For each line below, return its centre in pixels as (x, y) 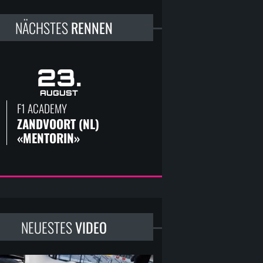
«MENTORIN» (49, 137)
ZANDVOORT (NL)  (60, 123)
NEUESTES (48, 227)
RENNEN (92, 28)
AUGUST (59, 92)
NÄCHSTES (43, 28)
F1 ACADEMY (42, 108)
